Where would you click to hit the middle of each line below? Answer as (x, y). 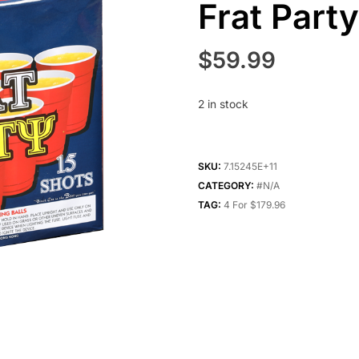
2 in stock (223, 105)
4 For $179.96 (254, 205)
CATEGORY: (227, 186)
